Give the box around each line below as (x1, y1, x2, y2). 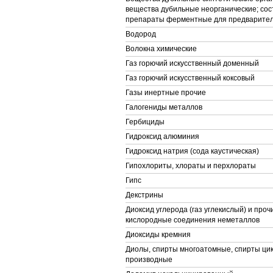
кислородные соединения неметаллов (126, 216, 260, 224)
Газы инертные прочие (126, 88, 206, 97)
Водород (126, 30, 156, 38)
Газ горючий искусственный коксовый (126, 74, 255, 82)
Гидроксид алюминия (126, 132, 199, 141)
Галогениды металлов (126, 103, 202, 112)
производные (126, 255, 172, 264)
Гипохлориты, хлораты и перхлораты (126, 161, 256, 170)
